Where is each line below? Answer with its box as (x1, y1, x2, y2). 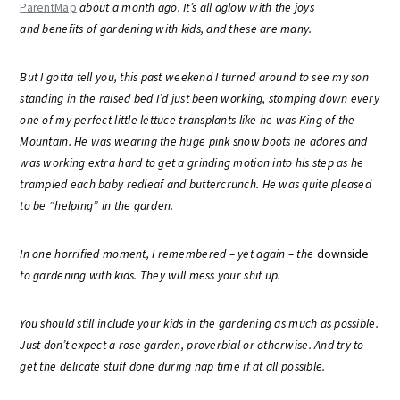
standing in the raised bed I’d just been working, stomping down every (20, 91, 380, 106)
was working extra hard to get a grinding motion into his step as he (20, 155, 364, 171)
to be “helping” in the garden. (20, 198, 174, 213)
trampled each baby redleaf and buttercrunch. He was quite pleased (20, 177, 371, 192)
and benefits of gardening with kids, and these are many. (20, 21, 312, 37)
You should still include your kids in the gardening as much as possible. (20, 316, 379, 331)
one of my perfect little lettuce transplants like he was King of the (20, 112, 355, 128)
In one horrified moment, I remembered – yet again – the (20, 246, 317, 262)
